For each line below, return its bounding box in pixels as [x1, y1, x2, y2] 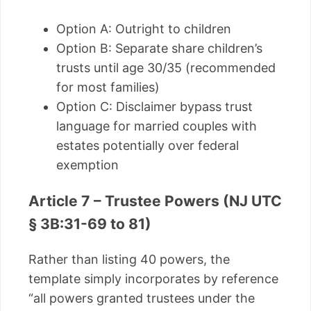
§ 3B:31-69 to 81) [28, 215, 151, 233]
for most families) [56, 80, 160, 95]
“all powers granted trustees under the [28, 291, 255, 306]
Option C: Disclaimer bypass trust [56, 99, 253, 115]
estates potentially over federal [56, 138, 239, 153]
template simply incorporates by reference [28, 271, 278, 287]
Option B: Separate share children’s [56, 41, 262, 56]
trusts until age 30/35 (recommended [56, 60, 276, 76]
